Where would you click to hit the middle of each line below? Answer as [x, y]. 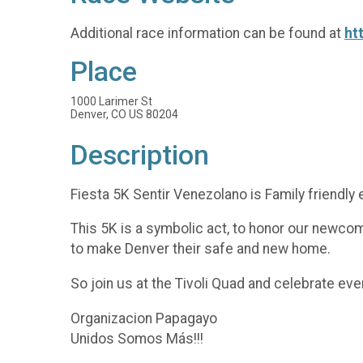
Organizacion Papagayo [144, 318]
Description [140, 156]
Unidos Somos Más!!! [137, 338]
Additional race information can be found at [207, 33]
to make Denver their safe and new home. [201, 249]
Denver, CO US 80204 [124, 115]
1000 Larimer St [111, 102]
